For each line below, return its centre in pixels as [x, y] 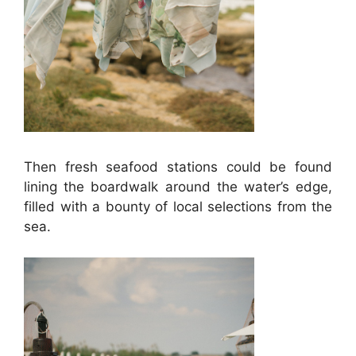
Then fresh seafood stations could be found [178, 167]
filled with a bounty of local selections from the [178, 207]
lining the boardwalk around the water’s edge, [178, 187]
